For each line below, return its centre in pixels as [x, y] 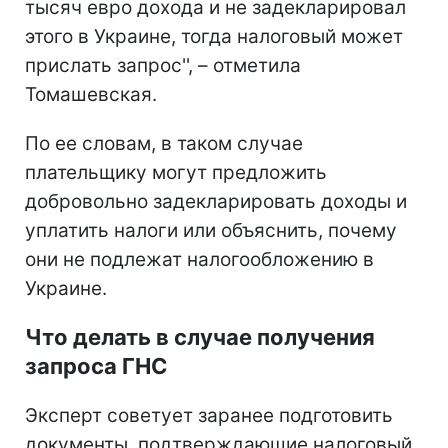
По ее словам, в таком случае [164, 143]
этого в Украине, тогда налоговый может [214, 36]
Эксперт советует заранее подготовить [209, 415]
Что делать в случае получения [200, 336]
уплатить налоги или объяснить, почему [211, 230]
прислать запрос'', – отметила [163, 65]
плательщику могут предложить [176, 172]
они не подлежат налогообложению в [199, 259]
